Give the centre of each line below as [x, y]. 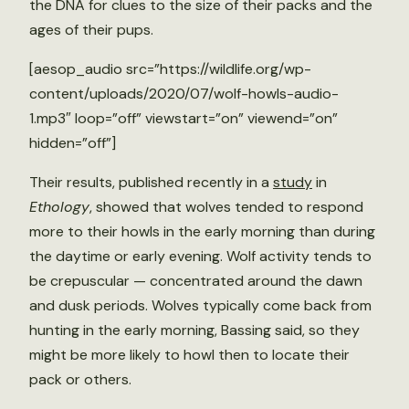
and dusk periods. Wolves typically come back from [200, 306]
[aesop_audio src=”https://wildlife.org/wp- [170, 69]
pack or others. [80, 380]
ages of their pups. [91, 30]
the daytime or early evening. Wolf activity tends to [200, 257]
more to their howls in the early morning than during [202, 232]
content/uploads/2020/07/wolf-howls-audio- [184, 94]
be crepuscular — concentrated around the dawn [196, 281]
